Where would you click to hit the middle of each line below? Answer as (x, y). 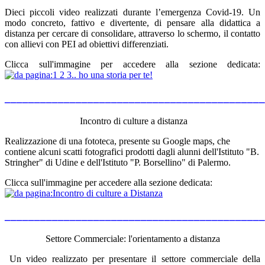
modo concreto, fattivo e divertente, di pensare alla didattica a (132, 23)
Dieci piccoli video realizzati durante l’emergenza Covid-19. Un (132, 12)
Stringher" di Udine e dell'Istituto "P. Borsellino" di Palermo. (118, 162)
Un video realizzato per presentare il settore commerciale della (132, 259)
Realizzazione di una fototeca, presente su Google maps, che (117, 141)
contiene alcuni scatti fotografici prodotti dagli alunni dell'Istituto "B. (132, 151)
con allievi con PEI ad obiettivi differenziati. (87, 44)
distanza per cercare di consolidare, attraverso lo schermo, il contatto (132, 34)
